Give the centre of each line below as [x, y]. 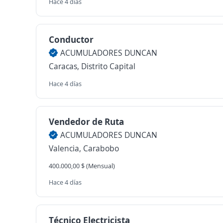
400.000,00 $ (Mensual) [82, 166]
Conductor [71, 39]
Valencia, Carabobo [84, 148]
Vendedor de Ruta [86, 121]
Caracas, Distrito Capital [92, 66]
